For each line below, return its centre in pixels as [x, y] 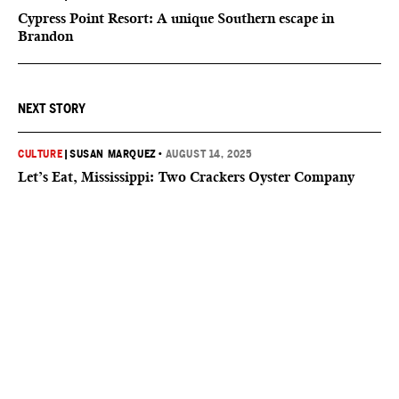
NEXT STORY [52, 108]
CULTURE [41, 154]
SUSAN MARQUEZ [113, 154]
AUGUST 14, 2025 [208, 154]
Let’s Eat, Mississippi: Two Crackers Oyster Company [186, 176]
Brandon [45, 36]
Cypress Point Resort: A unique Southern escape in [176, 18]
